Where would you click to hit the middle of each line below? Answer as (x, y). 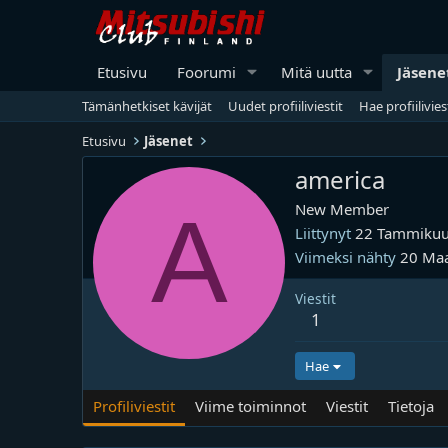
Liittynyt (323, 233)
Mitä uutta (316, 71)
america (340, 179)
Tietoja (411, 406)
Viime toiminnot (250, 406)
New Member (342, 209)
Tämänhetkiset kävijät (147, 105)
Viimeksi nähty (345, 257)
